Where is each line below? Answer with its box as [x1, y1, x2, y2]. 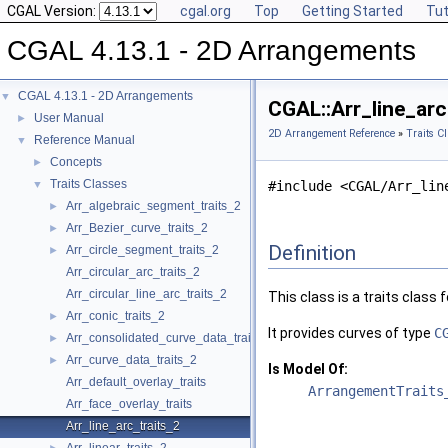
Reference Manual [34, 133, 135, 147]
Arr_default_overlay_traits [66, 375, 206, 389]
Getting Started [302, 3, 403, 19]
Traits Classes [50, 177, 127, 191]
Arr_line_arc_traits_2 [66, 419, 180, 433]
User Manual [34, 111, 104, 125]
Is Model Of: [268, 361, 348, 378]
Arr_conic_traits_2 [66, 309, 165, 323]
